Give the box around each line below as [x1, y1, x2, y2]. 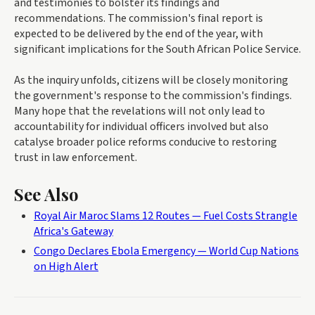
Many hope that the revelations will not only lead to [14, 103, 265, 120]
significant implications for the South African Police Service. [14, 41, 301, 58]
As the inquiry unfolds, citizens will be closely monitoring [14, 72, 288, 89]
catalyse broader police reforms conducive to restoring [14, 134, 277, 150]
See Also [14, 183, 79, 206]
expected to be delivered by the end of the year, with [14, 26, 263, 42]
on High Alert [34, 259, 98, 275]
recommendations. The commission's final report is [14, 11, 263, 27]
